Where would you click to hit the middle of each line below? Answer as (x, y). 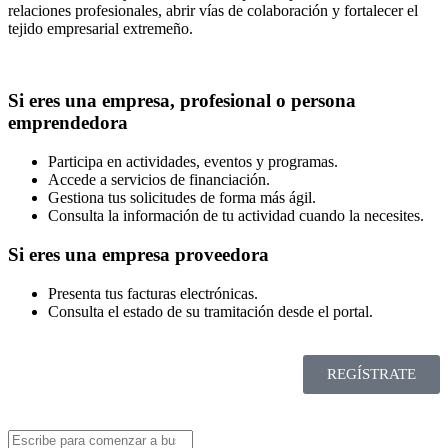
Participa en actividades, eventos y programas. (193, 162)
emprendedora (68, 123)
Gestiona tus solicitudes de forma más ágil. (182, 198)
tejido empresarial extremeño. (100, 28)
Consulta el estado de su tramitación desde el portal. (210, 311)
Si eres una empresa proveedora (138, 254)
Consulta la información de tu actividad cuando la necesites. (236, 216)
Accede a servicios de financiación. (159, 180)
